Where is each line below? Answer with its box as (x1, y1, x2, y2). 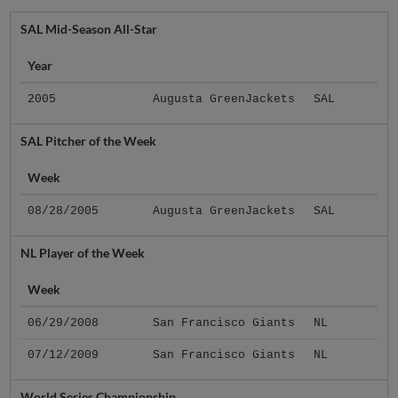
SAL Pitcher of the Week (20, 132, 156, 148)
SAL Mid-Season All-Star (20, 20, 157, 36)
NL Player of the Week (20, 244, 145, 260)
